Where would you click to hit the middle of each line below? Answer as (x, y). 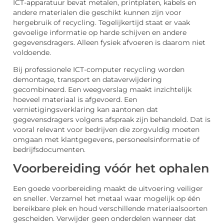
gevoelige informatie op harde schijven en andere (100, 32)
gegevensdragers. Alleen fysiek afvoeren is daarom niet (109, 42)
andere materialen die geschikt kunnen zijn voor (97, 12)
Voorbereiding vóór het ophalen (111, 168)
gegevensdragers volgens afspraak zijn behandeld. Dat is (112, 120)
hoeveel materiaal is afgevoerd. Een (75, 100)
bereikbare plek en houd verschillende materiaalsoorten (110, 209)
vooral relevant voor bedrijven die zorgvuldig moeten (106, 130)
